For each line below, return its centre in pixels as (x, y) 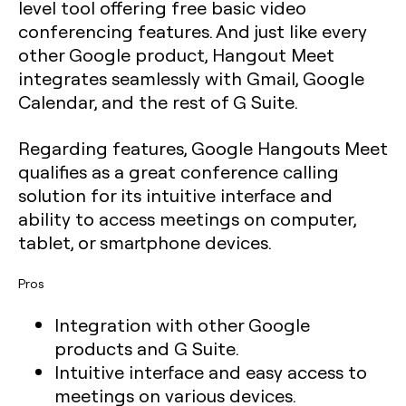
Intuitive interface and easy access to (211, 372)
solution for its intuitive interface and (175, 195)
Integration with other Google (182, 324)
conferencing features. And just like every (193, 31)
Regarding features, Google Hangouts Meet (203, 148)
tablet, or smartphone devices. (145, 242)
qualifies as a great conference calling (179, 171)
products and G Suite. (147, 348)
